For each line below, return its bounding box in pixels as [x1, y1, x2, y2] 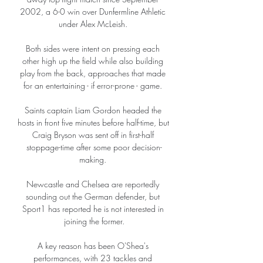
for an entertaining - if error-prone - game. [23, 80, 164, 92]
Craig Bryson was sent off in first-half [32, 129, 154, 141]
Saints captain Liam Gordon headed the [24, 104, 161, 116]
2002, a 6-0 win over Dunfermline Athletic [20, 6, 166, 18]
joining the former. [63, 215, 124, 227]
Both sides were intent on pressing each [26, 43, 160, 55]
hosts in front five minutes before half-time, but [18, 117, 169, 129]
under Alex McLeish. [58, 18, 130, 30]
